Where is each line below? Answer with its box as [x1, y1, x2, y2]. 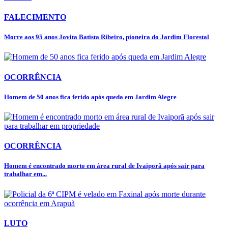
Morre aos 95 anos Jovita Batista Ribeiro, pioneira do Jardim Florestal [4, 33, 209, 41]
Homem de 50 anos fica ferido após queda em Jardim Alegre [4, 93, 177, 101]
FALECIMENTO [4, 12, 66, 21]
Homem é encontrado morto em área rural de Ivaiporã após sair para [4, 162, 205, 170]
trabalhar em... [4, 170, 47, 178]
